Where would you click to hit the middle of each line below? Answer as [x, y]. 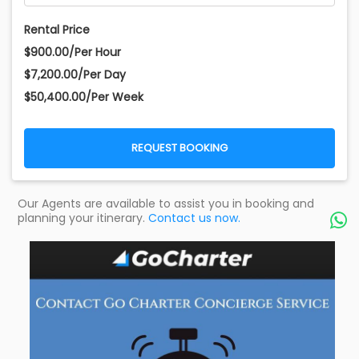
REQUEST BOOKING [179, 148]
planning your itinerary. [83, 218]
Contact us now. [194, 218]
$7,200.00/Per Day [75, 75]
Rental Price [57, 30]
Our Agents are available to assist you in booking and [166, 204]
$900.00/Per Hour [73, 52]
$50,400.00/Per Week [84, 97]
